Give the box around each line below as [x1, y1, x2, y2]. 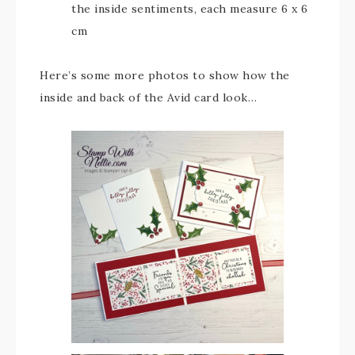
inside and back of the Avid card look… [40, 90, 257, 105]
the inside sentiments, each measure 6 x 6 [71, 2, 308, 16]
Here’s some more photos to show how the [40, 68, 290, 82]
